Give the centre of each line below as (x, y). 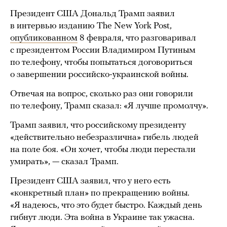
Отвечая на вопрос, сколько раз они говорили (102, 94)
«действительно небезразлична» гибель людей (104, 138)
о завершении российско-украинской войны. (99, 75)
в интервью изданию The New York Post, (91, 26)
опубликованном (44, 38)
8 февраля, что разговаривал (137, 38)
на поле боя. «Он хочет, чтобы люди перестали (103, 150)
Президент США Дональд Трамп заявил (92, 14)
